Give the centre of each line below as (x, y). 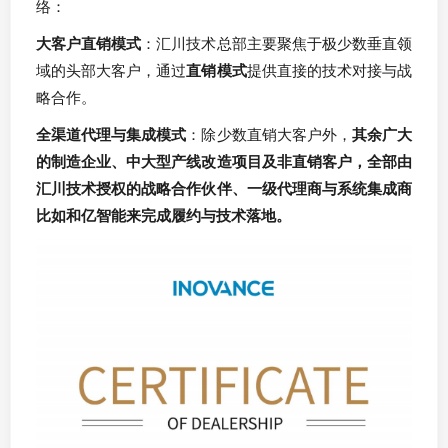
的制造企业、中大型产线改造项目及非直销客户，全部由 (224, 161)
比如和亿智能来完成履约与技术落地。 (163, 215)
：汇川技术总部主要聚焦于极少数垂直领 (277, 43)
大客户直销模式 (89, 43)
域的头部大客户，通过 (111, 70)
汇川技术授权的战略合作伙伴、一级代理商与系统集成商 (224, 188)
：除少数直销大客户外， (269, 134)
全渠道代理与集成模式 (111, 134)
